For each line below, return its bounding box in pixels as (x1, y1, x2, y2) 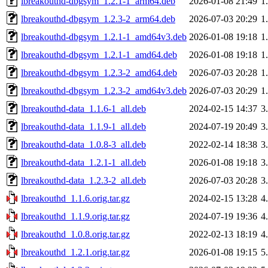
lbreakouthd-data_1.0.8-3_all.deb (21, 139, 146, 150)
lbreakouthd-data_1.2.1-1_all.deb (21, 157, 146, 167)
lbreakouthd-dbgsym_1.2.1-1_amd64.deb (21, 49, 177, 60)
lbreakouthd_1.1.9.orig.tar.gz (21, 211, 130, 221)
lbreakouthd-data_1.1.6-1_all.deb (21, 103, 146, 114)
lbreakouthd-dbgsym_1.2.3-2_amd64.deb (21, 67, 177, 78)
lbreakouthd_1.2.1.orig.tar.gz (21, 246, 130, 257)
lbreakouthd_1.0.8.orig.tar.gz (21, 229, 130, 239)
